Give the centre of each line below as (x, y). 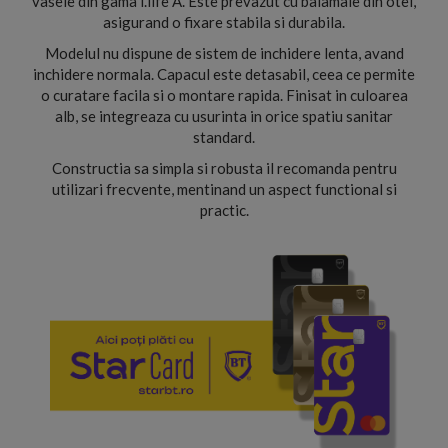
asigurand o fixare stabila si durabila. (224, 22)
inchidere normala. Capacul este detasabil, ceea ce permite (224, 74)
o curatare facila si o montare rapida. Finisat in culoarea (224, 95)
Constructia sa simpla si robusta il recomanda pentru (224, 168)
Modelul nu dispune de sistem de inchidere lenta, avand (224, 53)
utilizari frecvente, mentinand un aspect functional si (224, 189)
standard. (224, 137)
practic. (224, 210)
